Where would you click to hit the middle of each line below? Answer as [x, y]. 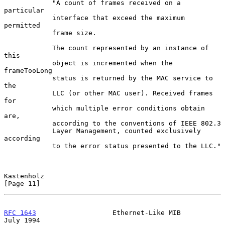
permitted [22, 25]
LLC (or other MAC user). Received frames [28, 93]
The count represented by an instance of [28, 48]
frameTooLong [28, 70]
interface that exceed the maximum [28, 18]
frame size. [28, 33]
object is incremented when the [28, 63]
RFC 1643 [20, 212]
